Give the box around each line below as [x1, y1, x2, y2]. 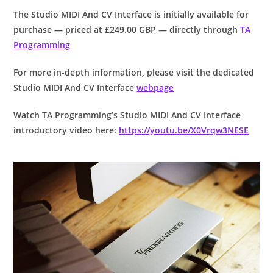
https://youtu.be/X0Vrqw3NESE [119, 124, 249, 136]
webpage [136, 82, 174, 94]
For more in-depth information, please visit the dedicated [13, 66, 255, 79]
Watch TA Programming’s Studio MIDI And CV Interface [13, 109, 241, 121]
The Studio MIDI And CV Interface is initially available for [13, 9, 249, 21]
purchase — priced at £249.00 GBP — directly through [13, 24, 241, 36]
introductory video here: [13, 124, 119, 136]
